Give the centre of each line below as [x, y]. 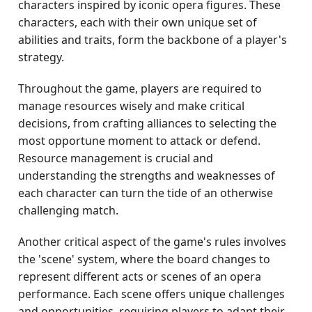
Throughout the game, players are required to [140, 88]
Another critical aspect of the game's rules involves [153, 242]
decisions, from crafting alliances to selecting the [148, 123]
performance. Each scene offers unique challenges [152, 294]
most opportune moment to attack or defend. [140, 141]
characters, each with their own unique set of [138, 22]
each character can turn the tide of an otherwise [146, 193]
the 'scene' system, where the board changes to [145, 259]
